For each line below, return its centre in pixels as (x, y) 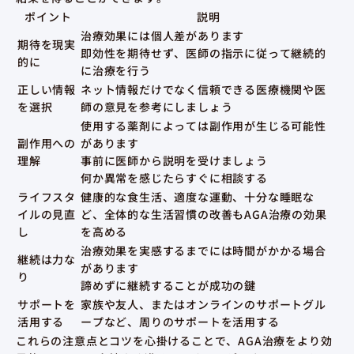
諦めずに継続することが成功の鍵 (169, 286)
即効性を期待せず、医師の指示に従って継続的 (203, 53)
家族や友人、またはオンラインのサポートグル (203, 305)
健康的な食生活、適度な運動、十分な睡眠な (198, 197)
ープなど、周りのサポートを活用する (180, 322)
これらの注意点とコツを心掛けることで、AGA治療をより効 (174, 341)
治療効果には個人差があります (163, 36)
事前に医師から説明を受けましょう (174, 161)
